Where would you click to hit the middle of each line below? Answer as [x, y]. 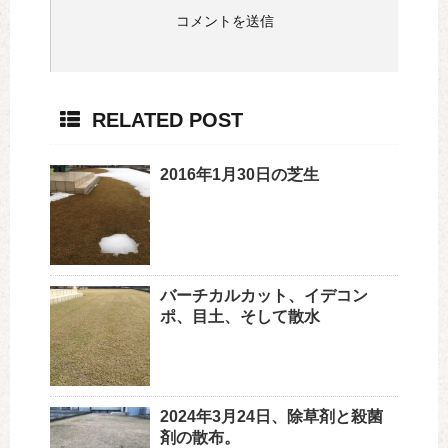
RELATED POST [161, 120]
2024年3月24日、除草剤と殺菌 [271, 417]
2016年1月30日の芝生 [239, 175]
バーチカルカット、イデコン [264, 296]
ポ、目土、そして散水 [240, 317]
